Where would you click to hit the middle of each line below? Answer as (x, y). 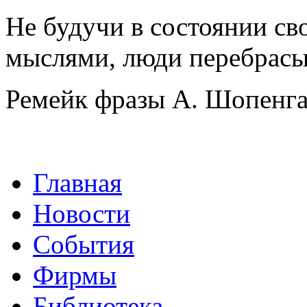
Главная (77, 183)
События (84, 244)
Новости (82, 213)
